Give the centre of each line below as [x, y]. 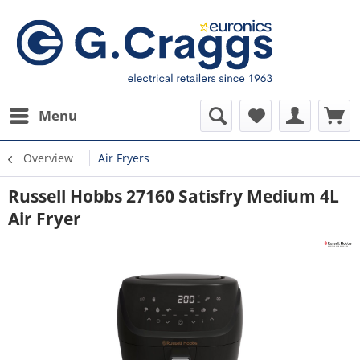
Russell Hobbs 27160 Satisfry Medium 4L [174, 196]
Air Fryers [124, 158]
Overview [48, 158]
